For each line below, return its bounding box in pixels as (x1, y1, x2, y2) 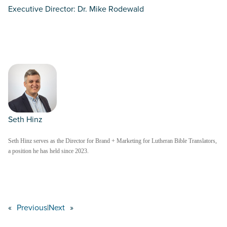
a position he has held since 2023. (8, 147, 89, 155)
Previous (17, 202, 47, 213)
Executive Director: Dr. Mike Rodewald (8, 3, 144, 15)
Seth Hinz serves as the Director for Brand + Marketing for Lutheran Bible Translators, (8, 137, 217, 145)
